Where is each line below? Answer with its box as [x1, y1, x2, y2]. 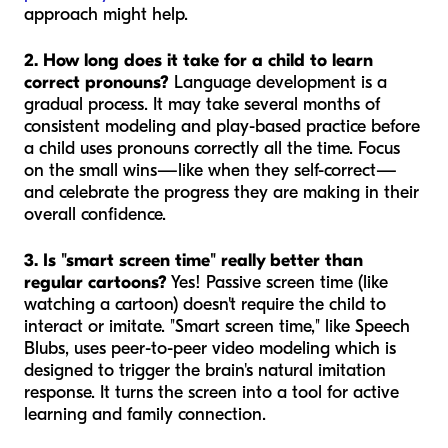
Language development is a [169, 71, 387, 93]
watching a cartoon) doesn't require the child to [24, 293, 386, 315]
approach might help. [24, 3, 188, 25]
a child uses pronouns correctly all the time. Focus [24, 137, 400, 159]
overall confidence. [24, 203, 166, 225]
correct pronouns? [24, 71, 169, 93]
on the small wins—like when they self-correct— [24, 159, 397, 181]
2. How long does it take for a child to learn [24, 49, 373, 71]
